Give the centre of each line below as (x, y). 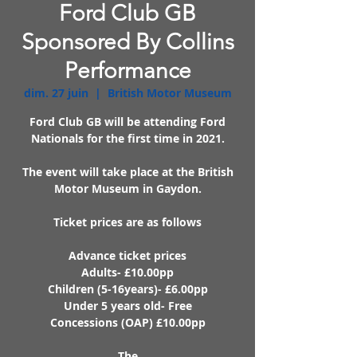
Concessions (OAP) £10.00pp (127, 322)
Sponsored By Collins (127, 41)
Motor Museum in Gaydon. (127, 188)
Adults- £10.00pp (127, 272)
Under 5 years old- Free (127, 305)
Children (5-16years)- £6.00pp (127, 288)
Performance (127, 70)
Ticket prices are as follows (127, 222)
